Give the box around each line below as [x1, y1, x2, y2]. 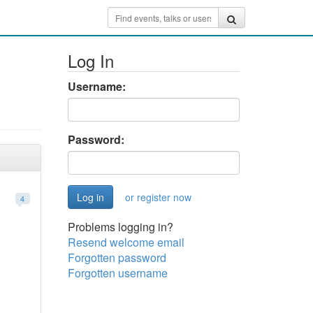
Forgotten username [67, 265, 168, 281]
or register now [124, 190, 191, 204]
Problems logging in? [67, 219, 173, 235]
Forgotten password [67, 249, 166, 265]
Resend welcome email [67, 234, 184, 250]
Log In [67, 48, 114, 73]
